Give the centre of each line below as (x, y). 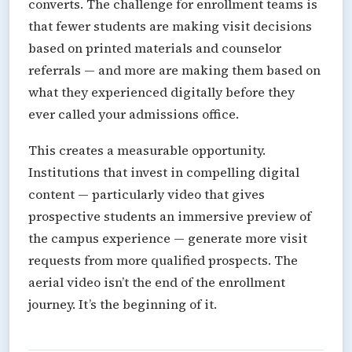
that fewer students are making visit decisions (170, 26)
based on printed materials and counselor (155, 48)
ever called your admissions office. (134, 114)
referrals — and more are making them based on (174, 70)
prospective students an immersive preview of (170, 216)
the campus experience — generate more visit (168, 238)
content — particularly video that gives (147, 194)
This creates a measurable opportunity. (147, 150)
